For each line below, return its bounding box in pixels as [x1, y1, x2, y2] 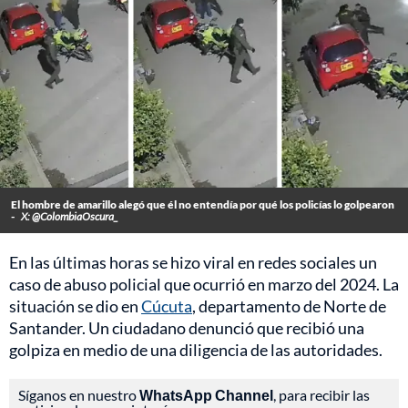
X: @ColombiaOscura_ [21, 209, 117, 224]
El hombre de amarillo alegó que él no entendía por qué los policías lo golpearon [11, 198, 394, 212]
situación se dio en [9, 296, 141, 317]
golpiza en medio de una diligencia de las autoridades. [9, 340, 382, 361]
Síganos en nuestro [18, 386, 139, 404]
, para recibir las [273, 386, 370, 404]
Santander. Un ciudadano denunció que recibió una [9, 318, 364, 339]
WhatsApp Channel [139, 386, 273, 404]
